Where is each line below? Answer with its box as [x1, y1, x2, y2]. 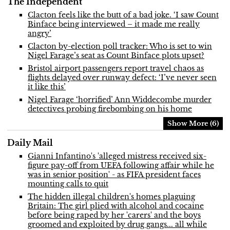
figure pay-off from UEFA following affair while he [28, 161, 214, 170]
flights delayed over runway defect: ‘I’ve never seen [28, 73, 217, 83]
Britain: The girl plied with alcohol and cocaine [28, 201, 204, 211]
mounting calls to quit [28, 179, 108, 189]
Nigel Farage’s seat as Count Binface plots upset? [28, 51, 204, 61]
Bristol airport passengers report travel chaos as [28, 64, 204, 73]
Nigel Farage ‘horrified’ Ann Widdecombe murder [28, 95, 212, 105]
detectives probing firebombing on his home [28, 104, 192, 114]
